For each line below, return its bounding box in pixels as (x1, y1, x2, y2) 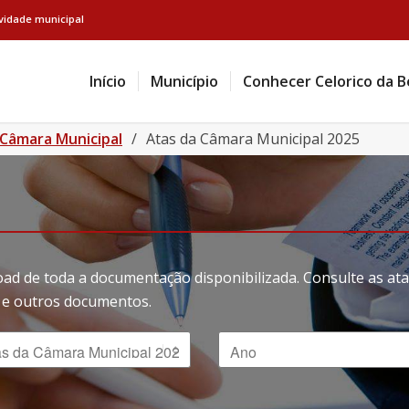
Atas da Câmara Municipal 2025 (146, 129, 360, 149)
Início (89, 71, 126, 91)
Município (150, 71, 218, 91)
